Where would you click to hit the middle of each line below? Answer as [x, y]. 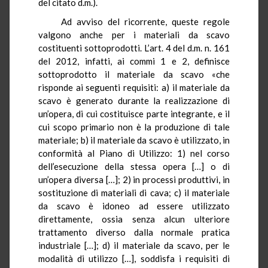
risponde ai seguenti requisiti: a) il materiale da [134, 87]
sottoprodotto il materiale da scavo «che [134, 74]
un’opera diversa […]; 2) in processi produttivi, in [134, 179]
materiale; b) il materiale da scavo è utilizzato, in [134, 140]
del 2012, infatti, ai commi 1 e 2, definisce [134, 61]
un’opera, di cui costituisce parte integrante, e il [134, 113]
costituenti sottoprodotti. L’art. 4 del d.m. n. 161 [134, 48]
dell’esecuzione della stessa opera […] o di [134, 166]
